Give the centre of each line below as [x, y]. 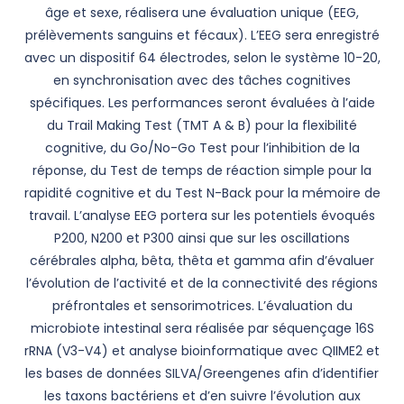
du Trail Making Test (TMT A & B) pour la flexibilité [202, 125]
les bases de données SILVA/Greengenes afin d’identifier [202, 373]
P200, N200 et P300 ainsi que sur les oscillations [202, 238]
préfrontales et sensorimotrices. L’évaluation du [202, 306]
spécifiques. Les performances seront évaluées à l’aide [202, 103]
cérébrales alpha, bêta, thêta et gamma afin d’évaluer [202, 261]
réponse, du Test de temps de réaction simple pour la [202, 170]
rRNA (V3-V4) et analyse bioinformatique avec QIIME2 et [202, 351]
